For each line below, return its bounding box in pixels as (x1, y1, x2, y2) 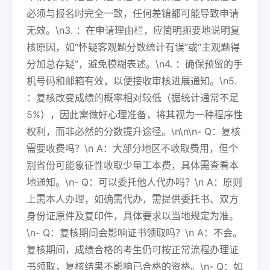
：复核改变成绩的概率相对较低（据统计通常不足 (27, 92, 239, 104)
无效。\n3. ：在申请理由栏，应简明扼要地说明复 (27, 24, 240, 36)
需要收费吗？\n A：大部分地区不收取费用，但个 (27, 142, 238, 154)
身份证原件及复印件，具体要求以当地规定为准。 (27, 210, 239, 222)
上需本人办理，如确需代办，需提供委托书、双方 (27, 193, 239, 205)
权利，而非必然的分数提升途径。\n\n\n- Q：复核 (27, 125, 240, 137)
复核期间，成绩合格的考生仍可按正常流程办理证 (27, 243, 239, 256)
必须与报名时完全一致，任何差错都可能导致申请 (27, 7, 239, 19)
